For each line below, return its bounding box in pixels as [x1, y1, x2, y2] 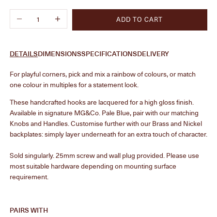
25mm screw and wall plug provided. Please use [56, 150, 199, 160]
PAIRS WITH [10, 205, 48, 215]
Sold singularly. [10, 150, 56, 160]
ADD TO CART [116, 15, 163, 24]
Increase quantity [47, 10, 99, 19]
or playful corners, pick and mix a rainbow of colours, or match [14, 69, 196, 78]
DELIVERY [137, 48, 169, 58]
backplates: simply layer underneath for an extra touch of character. [10, 129, 207, 139]
